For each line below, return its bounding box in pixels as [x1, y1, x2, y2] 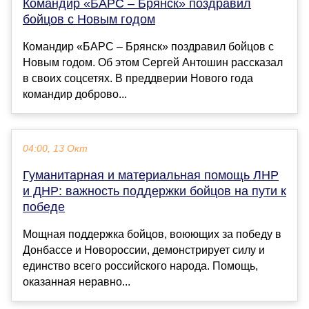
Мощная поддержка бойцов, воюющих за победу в [23, 228, 281, 241]
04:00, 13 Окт [23, 143, 88, 154]
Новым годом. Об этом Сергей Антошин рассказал [23, 57, 283, 69]
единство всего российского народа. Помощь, [23, 260, 258, 272]
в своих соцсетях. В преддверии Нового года [23, 72, 253, 85]
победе [23, 200, 65, 215]
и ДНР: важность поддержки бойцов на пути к [23, 184, 286, 199]
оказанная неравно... [23, 276, 130, 288]
